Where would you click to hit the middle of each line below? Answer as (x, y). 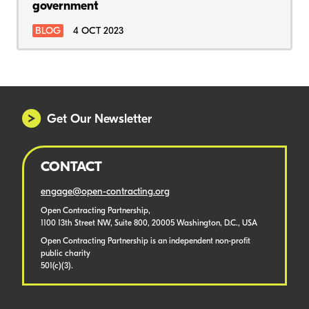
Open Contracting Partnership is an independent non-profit (146, 242)
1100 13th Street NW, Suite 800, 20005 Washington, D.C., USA (149, 224)
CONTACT (71, 168)
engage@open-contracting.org (105, 192)
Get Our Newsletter (99, 120)
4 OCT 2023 (98, 31)
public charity (66, 254)
